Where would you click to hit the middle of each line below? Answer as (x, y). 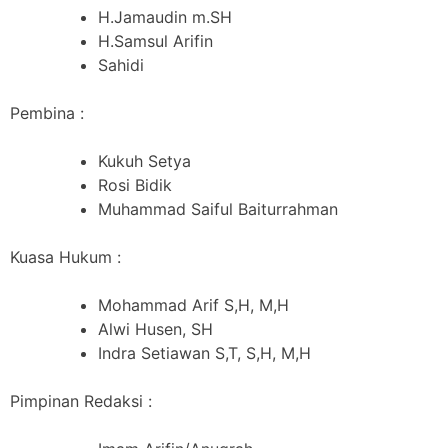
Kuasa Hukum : (65, 256)
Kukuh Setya (144, 160)
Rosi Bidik (135, 184)
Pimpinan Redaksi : (81, 400)
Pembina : (47, 112)
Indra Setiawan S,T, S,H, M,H (204, 352)
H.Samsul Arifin (155, 40)
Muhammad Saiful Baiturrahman (218, 208)
